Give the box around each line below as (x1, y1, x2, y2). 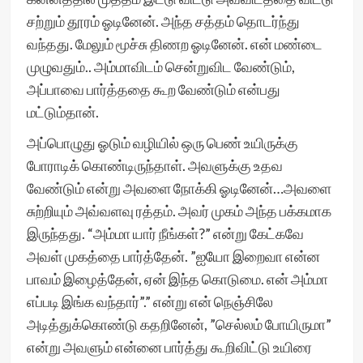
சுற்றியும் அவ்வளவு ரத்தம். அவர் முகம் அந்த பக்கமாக (26, 202, 331, 220)
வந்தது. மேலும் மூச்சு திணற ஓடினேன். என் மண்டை (26, 35, 322, 53)
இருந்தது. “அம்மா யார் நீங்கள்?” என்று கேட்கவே (26, 224, 304, 242)
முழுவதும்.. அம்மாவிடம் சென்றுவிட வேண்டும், (26, 58, 295, 75)
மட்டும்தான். (26, 103, 101, 121)
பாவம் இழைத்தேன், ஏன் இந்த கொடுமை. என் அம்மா (26, 270, 328, 288)
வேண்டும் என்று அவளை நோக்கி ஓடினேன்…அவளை (26, 179, 331, 197)
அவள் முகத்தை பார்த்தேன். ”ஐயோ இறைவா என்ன (26, 247, 320, 265)
